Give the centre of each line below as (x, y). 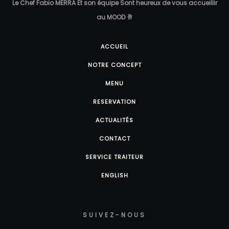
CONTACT (114, 138)
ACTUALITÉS (114, 120)
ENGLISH (114, 175)
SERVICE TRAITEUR (114, 157)
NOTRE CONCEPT (114, 65)
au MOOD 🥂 (114, 17)
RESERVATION (114, 101)
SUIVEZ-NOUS (114, 215)
